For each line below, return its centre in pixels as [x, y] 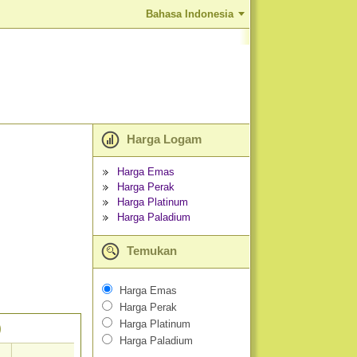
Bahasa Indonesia [190, 14]
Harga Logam [163, 139]
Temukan [150, 251]
